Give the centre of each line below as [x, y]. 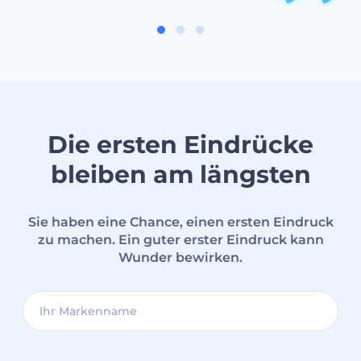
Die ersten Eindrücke [180, 145]
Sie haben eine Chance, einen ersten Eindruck [180, 222]
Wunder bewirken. [180, 258]
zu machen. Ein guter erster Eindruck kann [180, 240]
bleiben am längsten [180, 175]
